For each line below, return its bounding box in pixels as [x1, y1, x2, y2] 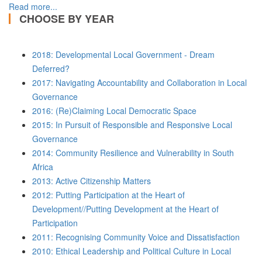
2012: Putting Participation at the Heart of [32, 189, 185, 201]
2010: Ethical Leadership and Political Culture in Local [32, 245, 231, 257]
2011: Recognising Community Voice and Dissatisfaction [32, 231, 240, 243]
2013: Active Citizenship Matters [32, 175, 151, 187]
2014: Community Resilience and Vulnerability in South [32, 147, 234, 158]
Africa [32, 161, 53, 173]
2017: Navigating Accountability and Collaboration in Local [32, 77, 247, 88]
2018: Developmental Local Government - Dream [32, 49, 215, 60]
